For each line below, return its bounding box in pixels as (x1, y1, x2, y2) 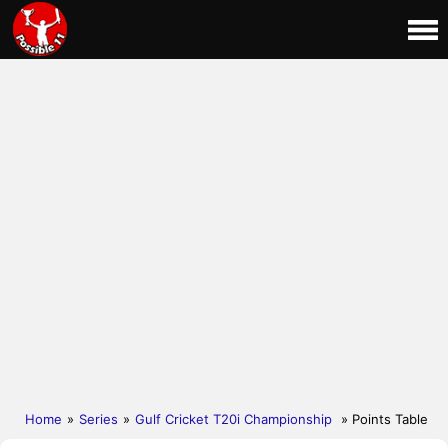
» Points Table (341, 411, 428, 427)
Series (79, 411, 118, 427)
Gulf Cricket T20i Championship (135, 411, 336, 427)
